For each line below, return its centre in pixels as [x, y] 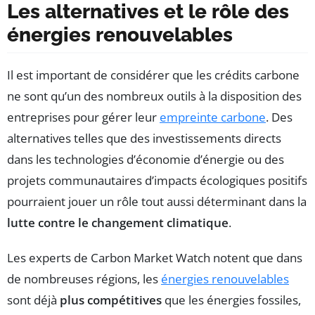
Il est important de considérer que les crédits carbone [153, 75]
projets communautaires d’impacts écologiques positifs [157, 181]
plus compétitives [111, 300]
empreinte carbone [213, 117]
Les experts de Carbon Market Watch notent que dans [155, 258]
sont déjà [33, 300]
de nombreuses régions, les [84, 279]
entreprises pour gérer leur [83, 117]
